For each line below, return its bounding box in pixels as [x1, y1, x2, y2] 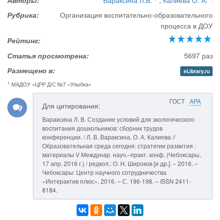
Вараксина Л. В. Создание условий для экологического [42, 115, 194, 123]
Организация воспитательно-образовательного [60, 10, 213, 20]
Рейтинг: [7, 35, 40, 45]
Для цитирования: [42, 101, 100, 110]
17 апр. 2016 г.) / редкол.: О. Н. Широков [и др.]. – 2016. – [42, 159, 198, 167]
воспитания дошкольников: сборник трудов [42, 124, 163, 132]
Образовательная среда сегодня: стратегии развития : [42, 141, 196, 150]
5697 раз [184, 51, 213, 60]
